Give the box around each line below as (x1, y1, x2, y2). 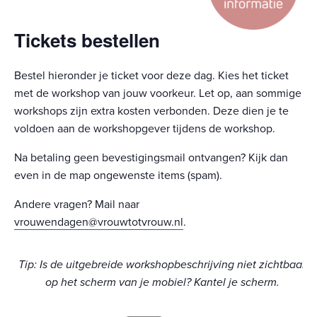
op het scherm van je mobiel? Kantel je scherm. (45, 275, 279, 289)
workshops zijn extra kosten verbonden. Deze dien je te (14, 103, 289, 118)
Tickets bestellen (14, 26, 160, 53)
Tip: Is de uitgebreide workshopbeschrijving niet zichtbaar (18, 257, 306, 272)
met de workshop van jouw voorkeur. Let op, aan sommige (14, 86, 301, 100)
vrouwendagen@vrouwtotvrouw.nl (14, 214, 183, 229)
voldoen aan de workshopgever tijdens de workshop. (14, 121, 275, 136)
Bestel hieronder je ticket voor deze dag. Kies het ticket (14, 68, 289, 83)
